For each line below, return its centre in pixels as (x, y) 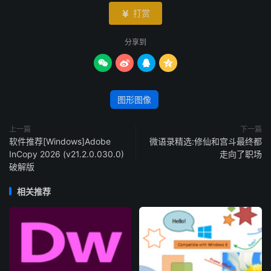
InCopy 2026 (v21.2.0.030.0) (67, 154)
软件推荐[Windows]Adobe (60, 141)
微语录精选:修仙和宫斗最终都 (206, 141)
